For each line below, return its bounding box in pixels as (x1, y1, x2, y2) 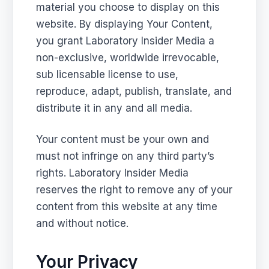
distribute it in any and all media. (36, 101, 193, 114)
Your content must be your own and (36, 133, 210, 145)
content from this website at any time (36, 200, 218, 213)
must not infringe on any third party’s (36, 150, 215, 162)
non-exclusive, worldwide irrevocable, (36, 51, 220, 64)
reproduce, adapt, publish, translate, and (36, 85, 232, 97)
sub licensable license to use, (36, 68, 179, 80)
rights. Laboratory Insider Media (36, 166, 189, 179)
